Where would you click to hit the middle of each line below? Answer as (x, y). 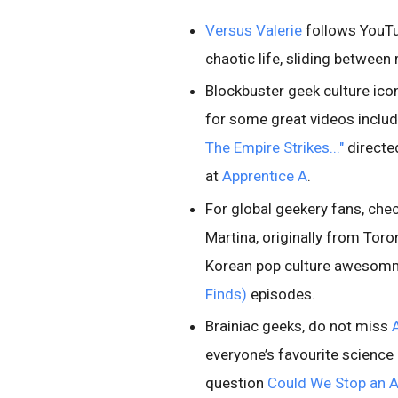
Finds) (226, 294)
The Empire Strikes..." (275, 148)
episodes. (283, 294)
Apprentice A (265, 176)
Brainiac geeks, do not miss (298, 326)
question (236, 382)
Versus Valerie (254, 30)
